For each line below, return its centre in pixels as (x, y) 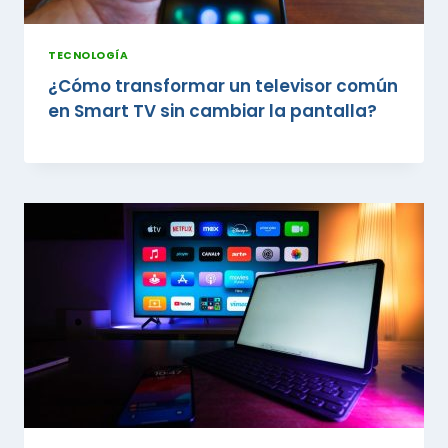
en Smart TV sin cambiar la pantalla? (212, 111)
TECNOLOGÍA (88, 55)
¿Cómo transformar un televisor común (223, 86)
